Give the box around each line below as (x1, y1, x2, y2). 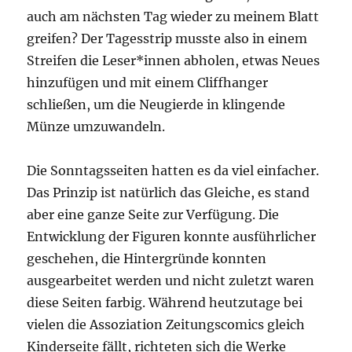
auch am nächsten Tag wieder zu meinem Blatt (27, 9, 320, 25)
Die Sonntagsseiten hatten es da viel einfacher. (27, 163, 320, 179)
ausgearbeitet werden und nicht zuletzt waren (27, 273, 315, 289)
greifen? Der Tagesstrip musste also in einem (27, 31, 308, 47)
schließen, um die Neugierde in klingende (27, 97, 286, 113)
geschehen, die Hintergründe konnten (27, 251, 267, 267)
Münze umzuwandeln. (27, 119, 166, 135)
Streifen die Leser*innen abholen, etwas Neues (27, 53, 321, 69)
